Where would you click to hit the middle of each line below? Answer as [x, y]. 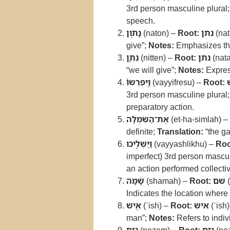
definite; [142, 131]
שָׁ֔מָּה [135, 181]
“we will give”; [152, 70]
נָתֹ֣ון [134, 33]
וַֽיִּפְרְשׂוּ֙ [138, 82]
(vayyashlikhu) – [184, 144]
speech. [141, 21]
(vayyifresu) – [177, 82]
